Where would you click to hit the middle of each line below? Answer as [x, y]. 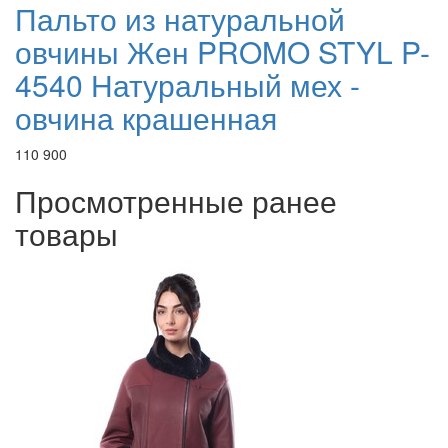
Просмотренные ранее [176, 201]
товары [66, 234]
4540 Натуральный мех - [187, 85]
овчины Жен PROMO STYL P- [222, 52]
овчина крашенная [146, 118]
